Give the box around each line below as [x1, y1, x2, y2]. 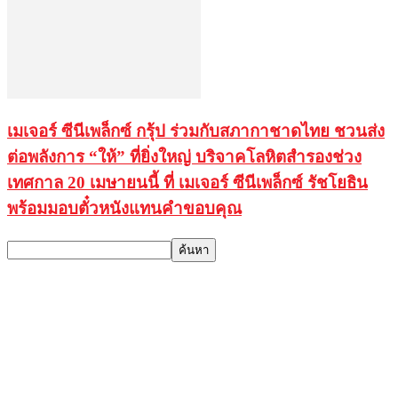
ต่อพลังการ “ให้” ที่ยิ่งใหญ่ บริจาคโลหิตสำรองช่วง [7, 147, 362, 167]
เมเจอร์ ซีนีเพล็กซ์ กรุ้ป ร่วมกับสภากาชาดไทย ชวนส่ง [7, 122, 385, 141]
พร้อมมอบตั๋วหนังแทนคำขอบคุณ [7, 199, 242, 219]
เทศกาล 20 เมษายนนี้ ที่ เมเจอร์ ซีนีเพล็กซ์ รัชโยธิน [7, 173, 368, 193]
